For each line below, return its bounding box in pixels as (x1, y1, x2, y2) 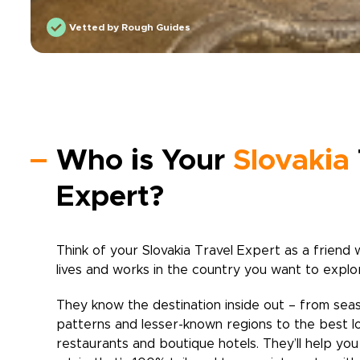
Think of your (56, 244, 142, 257)
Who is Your (56, 146, 233, 175)
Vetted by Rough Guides (69, 22, 190, 32)
